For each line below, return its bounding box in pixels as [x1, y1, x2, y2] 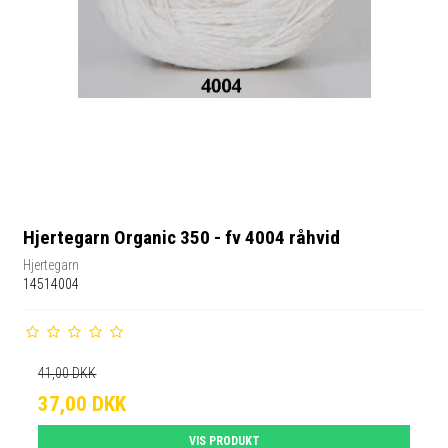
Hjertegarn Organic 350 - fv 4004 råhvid [23, 226, 341, 250]
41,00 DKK [38, 364, 97, 381]
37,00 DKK [38, 391, 127, 416]
